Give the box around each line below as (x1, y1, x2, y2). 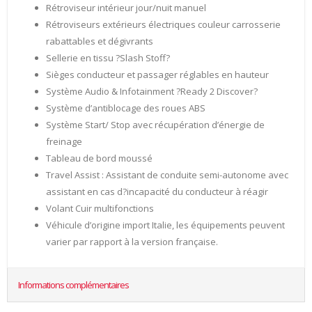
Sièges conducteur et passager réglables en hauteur (46, 68, 269, 81)
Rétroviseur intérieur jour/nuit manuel (46, 1, 206, 15)
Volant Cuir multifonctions (46, 202, 154, 215)
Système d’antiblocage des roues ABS (46, 102, 205, 115)
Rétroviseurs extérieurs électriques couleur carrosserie (46, 18, 281, 31)
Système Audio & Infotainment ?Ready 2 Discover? (46, 85, 258, 98)
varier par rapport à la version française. (46, 235, 218, 249)
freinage (46, 135, 82, 148)
